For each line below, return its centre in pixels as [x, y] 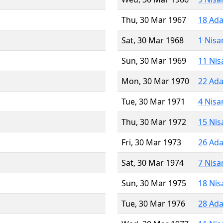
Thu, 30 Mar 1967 [154, 20]
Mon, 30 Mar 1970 [155, 81]
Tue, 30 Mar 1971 [153, 101]
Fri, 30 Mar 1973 [151, 142]
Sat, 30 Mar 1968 [153, 40]
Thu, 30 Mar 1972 [154, 122]
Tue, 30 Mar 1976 [153, 203]
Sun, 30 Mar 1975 [154, 183]
